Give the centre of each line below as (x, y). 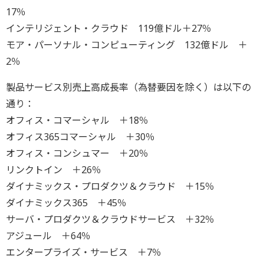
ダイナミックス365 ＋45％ (66, 202)
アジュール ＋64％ (48, 235)
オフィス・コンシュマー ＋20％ (77, 153)
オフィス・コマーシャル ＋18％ (77, 120)
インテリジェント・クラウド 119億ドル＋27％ (109, 28)
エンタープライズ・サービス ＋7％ (84, 252)
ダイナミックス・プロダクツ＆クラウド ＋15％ (110, 186)
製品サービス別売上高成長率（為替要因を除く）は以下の (128, 87)
